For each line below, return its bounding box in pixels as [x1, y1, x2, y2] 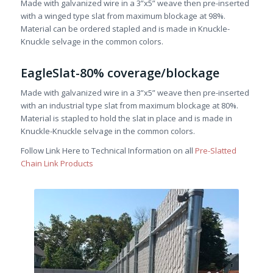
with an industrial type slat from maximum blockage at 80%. [20, 100, 240, 112]
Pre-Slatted [194, 145, 236, 157]
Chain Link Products [20, 158, 93, 169]
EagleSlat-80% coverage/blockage [20, 65, 219, 82]
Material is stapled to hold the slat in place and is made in [20, 113, 232, 124]
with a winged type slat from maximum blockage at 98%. [20, 10, 227, 22]
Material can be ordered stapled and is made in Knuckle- [20, 23, 230, 35]
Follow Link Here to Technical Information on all [20, 145, 195, 157]
